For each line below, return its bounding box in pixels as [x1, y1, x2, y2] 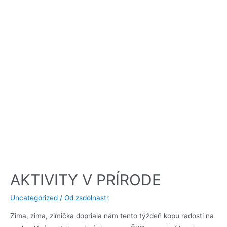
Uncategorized [10, 194, 58, 202]
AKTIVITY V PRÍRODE [10, 171, 161, 190]
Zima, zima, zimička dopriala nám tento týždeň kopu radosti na [10, 212, 214, 220]
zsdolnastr [75, 194, 109, 202]
